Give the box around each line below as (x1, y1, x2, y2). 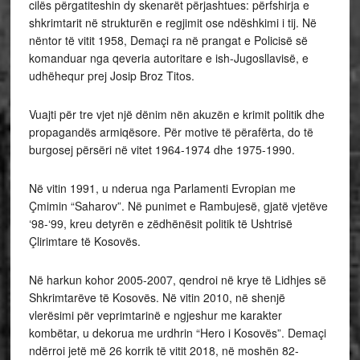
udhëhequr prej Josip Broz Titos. (28, 67, 194, 84)
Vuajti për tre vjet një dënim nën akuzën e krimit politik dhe (28, 106, 325, 123)
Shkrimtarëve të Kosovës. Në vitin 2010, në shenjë (28, 289, 285, 306)
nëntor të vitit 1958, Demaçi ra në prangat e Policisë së (28, 32, 308, 49)
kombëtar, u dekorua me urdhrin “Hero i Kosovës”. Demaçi (28, 325, 326, 342)
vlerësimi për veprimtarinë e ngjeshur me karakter (28, 307, 282, 324)
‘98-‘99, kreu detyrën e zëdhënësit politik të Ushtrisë (28, 215, 292, 232)
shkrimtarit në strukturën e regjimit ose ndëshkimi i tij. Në (28, 14, 317, 31)
